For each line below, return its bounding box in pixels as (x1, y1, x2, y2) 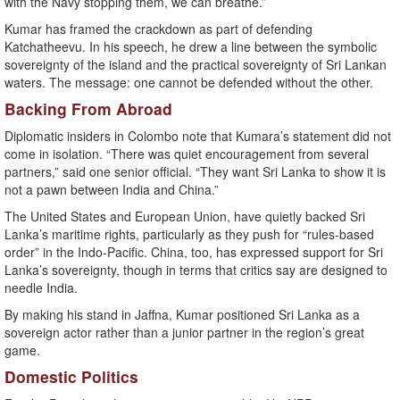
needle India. (4, 279, 78, 297)
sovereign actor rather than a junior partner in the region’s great (4, 323, 364, 342)
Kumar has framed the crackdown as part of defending (4, 20, 312, 38)
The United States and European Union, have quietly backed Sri (4, 207, 365, 226)
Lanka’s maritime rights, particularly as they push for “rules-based (4, 225, 374, 244)
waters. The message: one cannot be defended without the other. (4, 73, 373, 92)
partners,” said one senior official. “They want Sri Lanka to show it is (4, 162, 386, 181)
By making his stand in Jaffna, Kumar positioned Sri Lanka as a (4, 305, 360, 324)
